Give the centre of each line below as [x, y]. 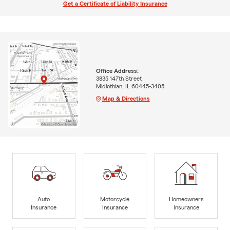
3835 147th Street [119, 78]
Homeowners [186, 199]
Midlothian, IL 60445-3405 [130, 86]
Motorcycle [115, 199]
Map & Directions [126, 98]
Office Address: [117, 71]
